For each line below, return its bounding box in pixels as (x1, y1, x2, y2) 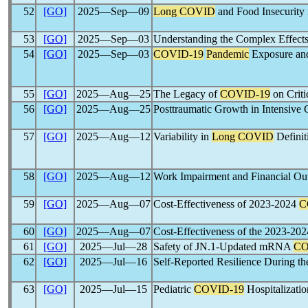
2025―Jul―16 (79, 256, 147, 267)
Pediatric (153, 283, 194, 295)
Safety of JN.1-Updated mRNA (153, 241, 294, 252)
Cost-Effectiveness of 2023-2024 (153, 198, 299, 210)
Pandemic (206, 48, 249, 60)
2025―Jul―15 (79, 283, 147, 295)
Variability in (153, 131, 212, 142)
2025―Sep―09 (77, 5, 149, 17)
